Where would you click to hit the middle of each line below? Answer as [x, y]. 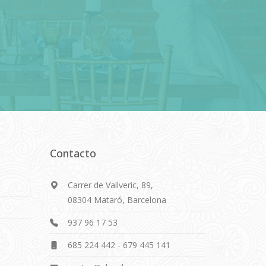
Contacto [73, 153]
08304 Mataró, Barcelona [117, 200]
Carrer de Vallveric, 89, [110, 185]
